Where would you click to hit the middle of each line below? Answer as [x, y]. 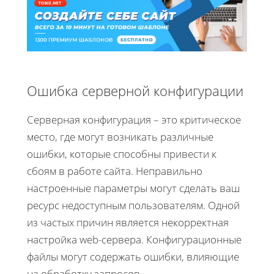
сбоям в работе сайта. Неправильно [115, 171]
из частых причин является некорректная [128, 222]
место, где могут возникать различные [120, 136]
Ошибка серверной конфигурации [135, 90]
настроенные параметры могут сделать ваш [133, 188]
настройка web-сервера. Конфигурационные [134, 239]
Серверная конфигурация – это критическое [134, 119]
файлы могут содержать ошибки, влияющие [133, 256]
